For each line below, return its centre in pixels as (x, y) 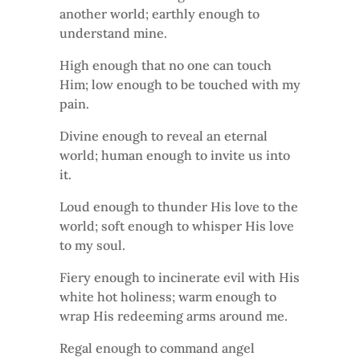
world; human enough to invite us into (175, 155)
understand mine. (113, 33)
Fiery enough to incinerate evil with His (180, 277)
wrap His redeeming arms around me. (174, 315)
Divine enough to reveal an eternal (164, 135)
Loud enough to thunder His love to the (179, 206)
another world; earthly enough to (160, 13)
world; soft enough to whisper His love (177, 225)
